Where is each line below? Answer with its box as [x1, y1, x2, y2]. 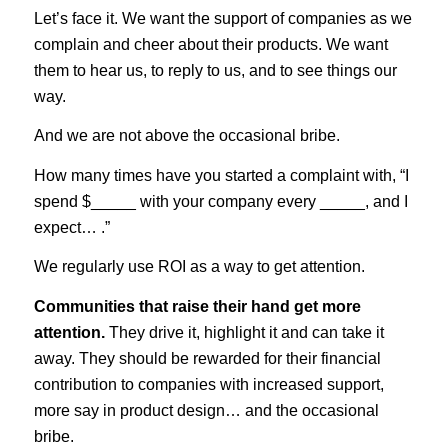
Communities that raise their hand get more [33, 297, 361, 315]
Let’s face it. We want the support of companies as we [33, 9, 412, 27]
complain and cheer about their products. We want [33, 35, 388, 53]
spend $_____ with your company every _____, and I [33, 192, 408, 210]
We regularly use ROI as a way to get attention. [33, 258, 365, 276]
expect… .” [33, 218, 110, 236]
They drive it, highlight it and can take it [104, 323, 384, 341]
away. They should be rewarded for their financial [33, 349, 381, 367]
